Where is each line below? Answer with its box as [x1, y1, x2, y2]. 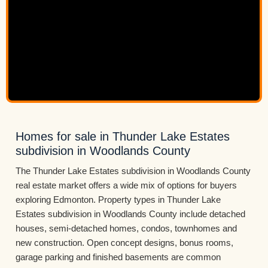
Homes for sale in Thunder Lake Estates [16, 130, 230, 143]
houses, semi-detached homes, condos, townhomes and [16, 223, 237, 233]
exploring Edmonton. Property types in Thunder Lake [16, 194, 221, 205]
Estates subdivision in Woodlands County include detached [16, 209, 245, 219]
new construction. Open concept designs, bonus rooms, [16, 237, 233, 248]
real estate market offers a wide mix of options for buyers [16, 180, 237, 190]
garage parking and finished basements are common [16, 252, 221, 262]
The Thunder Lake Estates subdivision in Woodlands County [16, 166, 251, 176]
